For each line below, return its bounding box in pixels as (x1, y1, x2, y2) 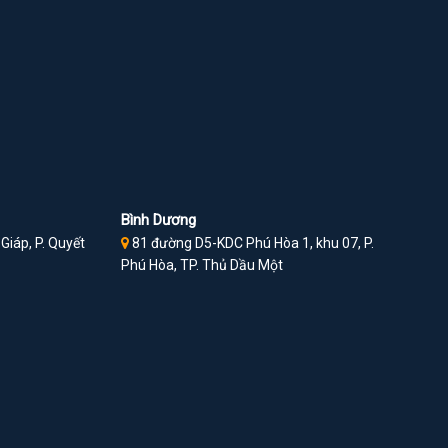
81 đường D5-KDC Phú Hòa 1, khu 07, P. (128, 235, 374, 252)
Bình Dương (120, 211, 196, 230)
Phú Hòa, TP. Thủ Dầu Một (120, 257, 283, 274)
